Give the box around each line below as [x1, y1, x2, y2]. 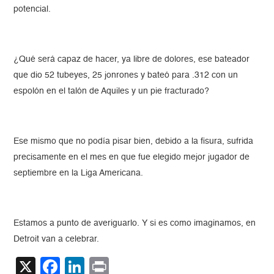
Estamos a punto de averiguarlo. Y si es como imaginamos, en [13, 219, 256, 228]
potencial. [13, 5, 51, 14]
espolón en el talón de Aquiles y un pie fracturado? [13, 87, 210, 96]
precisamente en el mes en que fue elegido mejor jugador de [13, 153, 250, 162]
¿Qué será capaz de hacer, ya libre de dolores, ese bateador [13, 55, 250, 64]
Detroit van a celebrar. [13, 235, 100, 244]
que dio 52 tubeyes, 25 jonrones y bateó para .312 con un [13, 71, 239, 80]
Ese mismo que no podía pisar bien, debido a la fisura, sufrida [13, 137, 254, 146]
